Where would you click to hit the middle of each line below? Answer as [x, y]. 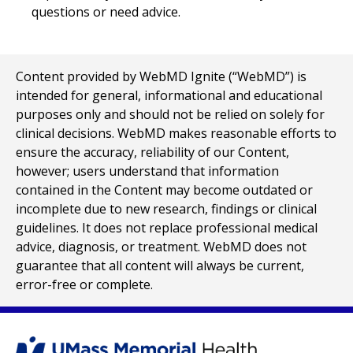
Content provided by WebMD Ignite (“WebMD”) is [161, 76]
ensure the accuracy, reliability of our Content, [152, 152]
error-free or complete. [84, 284]
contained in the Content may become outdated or [164, 190]
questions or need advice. [106, 12]
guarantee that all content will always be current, [160, 266]
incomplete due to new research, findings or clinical [166, 209]
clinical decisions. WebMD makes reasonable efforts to [176, 133]
